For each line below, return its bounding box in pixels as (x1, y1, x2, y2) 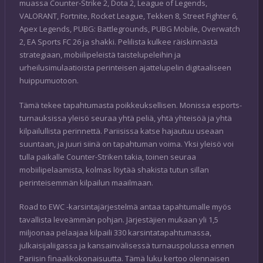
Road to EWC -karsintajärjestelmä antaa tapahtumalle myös (19, 201, 231, 213)
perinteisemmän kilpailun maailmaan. (19, 177, 153, 188)
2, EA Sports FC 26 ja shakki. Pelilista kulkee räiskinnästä (19, 36, 218, 48)
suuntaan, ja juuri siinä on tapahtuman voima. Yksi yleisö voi (19, 138, 234, 149)
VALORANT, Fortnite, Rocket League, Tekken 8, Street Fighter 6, (19, 11, 238, 22)
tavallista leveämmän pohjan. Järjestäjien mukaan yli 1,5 (19, 214, 218, 225)
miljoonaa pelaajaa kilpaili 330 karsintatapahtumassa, (19, 227, 211, 238)
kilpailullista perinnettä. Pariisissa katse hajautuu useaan (19, 125, 224, 136)
